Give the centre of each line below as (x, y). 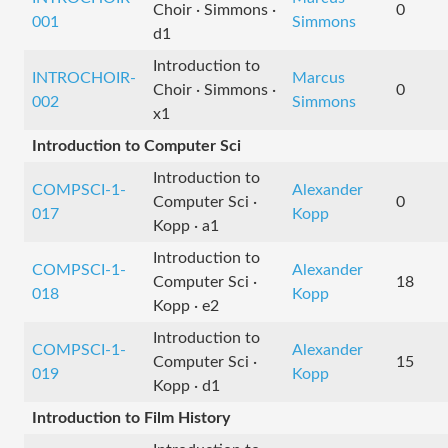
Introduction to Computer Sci (136, 146)
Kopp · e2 (186, 306)
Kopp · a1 (186, 226)
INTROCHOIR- (84, 78)
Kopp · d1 (186, 386)
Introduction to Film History (131, 418)
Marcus (318, 78)
